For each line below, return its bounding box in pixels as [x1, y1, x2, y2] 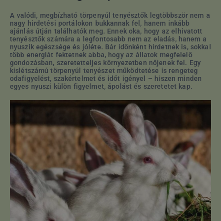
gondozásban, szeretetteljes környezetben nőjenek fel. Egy [10, 58, 201, 67]
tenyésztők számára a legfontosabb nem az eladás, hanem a [10, 35, 207, 43]
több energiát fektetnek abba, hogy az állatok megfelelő [10, 50, 192, 59]
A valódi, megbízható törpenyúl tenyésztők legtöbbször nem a [10, 11, 210, 19]
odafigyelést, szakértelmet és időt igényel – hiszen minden [10, 74, 202, 82]
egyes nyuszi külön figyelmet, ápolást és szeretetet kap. [10, 82, 192, 90]
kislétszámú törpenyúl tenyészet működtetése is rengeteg [10, 66, 198, 74]
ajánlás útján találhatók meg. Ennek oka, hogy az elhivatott [10, 27, 203, 35]
